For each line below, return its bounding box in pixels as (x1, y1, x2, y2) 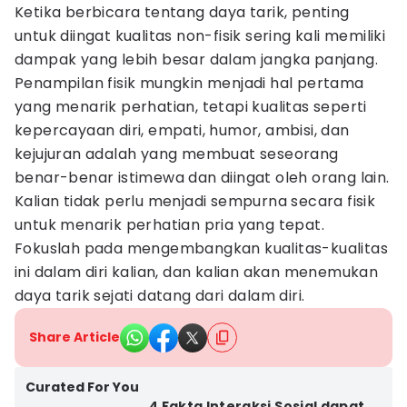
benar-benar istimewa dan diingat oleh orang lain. (15, 167, 390, 188)
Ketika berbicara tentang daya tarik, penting (15, 2, 350, 23)
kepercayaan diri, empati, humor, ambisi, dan (15, 120, 350, 141)
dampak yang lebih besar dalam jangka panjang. (15, 49, 378, 70)
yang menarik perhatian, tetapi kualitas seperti (15, 96, 367, 117)
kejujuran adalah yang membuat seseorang (15, 144, 339, 164)
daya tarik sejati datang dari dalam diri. (15, 285, 305, 306)
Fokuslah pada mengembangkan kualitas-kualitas (15, 238, 388, 259)
